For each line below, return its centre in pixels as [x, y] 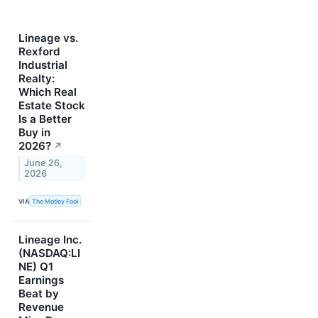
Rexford [39, 51]
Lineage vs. [48, 38]
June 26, [44, 163]
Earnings [41, 280]
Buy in [34, 132]
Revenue [41, 307]
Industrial [43, 65]
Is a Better [45, 119]
